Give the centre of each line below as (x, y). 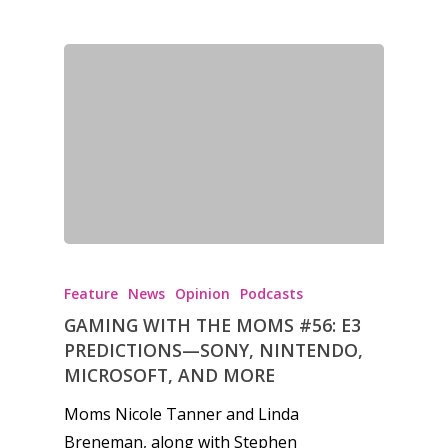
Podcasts (271, 294)
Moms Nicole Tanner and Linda (181, 414)
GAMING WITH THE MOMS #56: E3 (212, 325)
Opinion (202, 294)
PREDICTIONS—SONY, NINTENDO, (213, 350)
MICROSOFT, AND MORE (169, 375)
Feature (91, 294)
